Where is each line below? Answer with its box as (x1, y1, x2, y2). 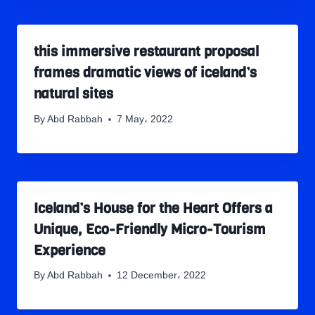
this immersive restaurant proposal (34, 42, 259, 62)
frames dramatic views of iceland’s (34, 63, 257, 83)
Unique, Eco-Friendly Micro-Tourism (34, 219, 266, 239)
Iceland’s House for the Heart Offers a (34, 198, 273, 218)
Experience (34, 240, 105, 260)
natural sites (34, 84, 113, 104)
